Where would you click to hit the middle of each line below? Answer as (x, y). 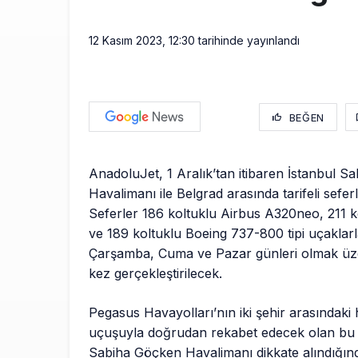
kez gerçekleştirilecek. (156, 274)
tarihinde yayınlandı (247, 41)
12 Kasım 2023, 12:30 (142, 41)
